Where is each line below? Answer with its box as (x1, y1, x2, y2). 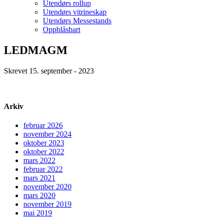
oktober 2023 (23, 139, 64, 147)
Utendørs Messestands (43, 17, 111, 25)
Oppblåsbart (43, 25, 80, 34)
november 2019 (23, 200, 72, 209)
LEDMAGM (4, 43, 68, 56)
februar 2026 (23, 121, 63, 130)
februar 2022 (23, 165, 63, 174)
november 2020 (23, 182, 72, 191)
